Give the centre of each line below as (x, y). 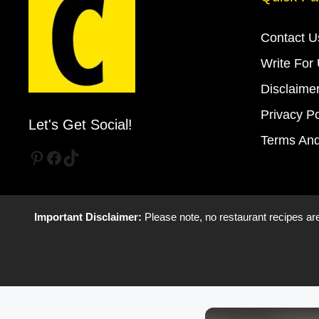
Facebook (82, 157)
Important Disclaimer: (88, 217)
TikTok (86, 157)
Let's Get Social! (80, 125)
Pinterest (61, 157)
